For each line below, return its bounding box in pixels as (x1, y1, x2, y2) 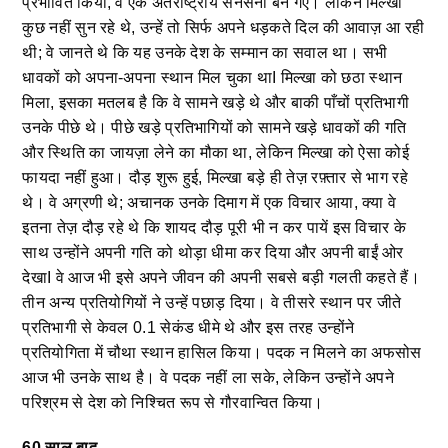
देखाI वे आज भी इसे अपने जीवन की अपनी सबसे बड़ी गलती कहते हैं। (22, 269, 420, 287)
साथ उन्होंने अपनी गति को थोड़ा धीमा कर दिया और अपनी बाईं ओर (22, 244, 404, 262)
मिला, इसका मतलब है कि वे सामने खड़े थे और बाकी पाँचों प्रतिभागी (22, 94, 410, 112)
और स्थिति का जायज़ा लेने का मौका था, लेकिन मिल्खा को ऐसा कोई (22, 144, 409, 162)
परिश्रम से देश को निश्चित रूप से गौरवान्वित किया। (22, 394, 324, 412)
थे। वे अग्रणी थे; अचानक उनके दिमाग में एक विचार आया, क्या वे (22, 194, 397, 212)
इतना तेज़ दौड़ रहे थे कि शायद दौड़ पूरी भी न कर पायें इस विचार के (22, 219, 406, 237)
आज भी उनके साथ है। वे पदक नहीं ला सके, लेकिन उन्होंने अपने (22, 369, 395, 387)
